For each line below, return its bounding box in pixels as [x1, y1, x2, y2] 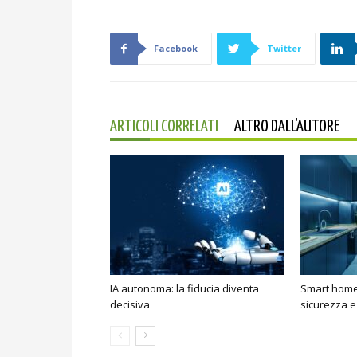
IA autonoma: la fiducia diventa [110, 281, 259, 296]
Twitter [267, 42, 301, 55]
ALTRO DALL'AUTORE [234, 119, 339, 135]
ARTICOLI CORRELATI [110, 119, 218, 135]
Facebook [154, 42, 198, 55]
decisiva [110, 297, 150, 312]
